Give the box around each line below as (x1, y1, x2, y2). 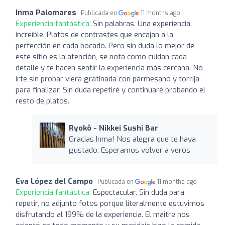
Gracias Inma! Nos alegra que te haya (68, 134, 196, 144)
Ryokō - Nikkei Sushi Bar (68, 123, 158, 133)
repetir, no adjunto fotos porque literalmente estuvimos (16, 198, 204, 208)
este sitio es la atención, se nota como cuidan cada (16, 51, 187, 62)
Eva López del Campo (16, 176, 93, 186)
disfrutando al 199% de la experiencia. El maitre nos (16, 209, 190, 219)
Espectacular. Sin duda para (93, 187, 184, 197)
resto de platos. (16, 95, 69, 106)
